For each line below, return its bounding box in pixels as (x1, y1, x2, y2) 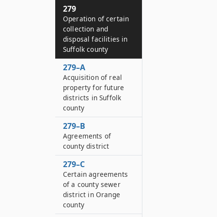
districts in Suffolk (63, 93, 122, 102)
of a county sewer (63, 180, 121, 189)
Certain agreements (63, 170, 128, 179)
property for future (63, 83, 124, 92)
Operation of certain (63, 14, 129, 23)
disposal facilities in (63, 34, 128, 44)
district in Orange (63, 190, 120, 199)
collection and (63, 24, 108, 33)
